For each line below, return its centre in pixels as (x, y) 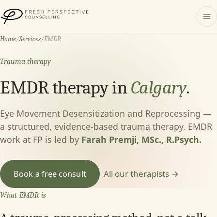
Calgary (158, 87)
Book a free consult (50, 174)
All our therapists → (141, 174)
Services (30, 39)
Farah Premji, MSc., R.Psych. (141, 139)
